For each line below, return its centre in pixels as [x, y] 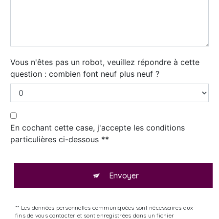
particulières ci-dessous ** [60, 140]
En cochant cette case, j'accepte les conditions [98, 128]
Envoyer [124, 176]
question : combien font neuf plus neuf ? [85, 74]
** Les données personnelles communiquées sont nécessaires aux [104, 208]
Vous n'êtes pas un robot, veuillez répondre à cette [105, 62]
